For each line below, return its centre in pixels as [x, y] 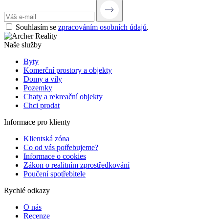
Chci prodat [42, 105]
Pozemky [38, 88]
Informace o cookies [55, 156]
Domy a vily [43, 79]
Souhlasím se [37, 27]
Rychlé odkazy [27, 190]
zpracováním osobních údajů [102, 27]
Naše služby [23, 44]
